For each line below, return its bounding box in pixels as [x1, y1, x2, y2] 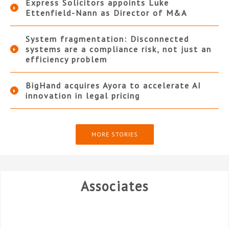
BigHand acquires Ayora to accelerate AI [26, 80, 201, 91]
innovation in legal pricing [26, 90, 140, 101]
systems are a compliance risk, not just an [26, 44, 212, 55]
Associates [80, 177, 149, 195]
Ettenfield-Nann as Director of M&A [26, 8, 187, 18]
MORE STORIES [91, 130, 138, 139]
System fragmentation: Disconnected [26, 34, 189, 44]
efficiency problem [26, 54, 107, 65]
